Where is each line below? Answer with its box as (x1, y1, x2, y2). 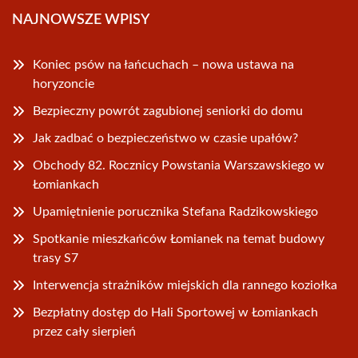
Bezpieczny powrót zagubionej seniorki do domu (33, 105, 303, 118)
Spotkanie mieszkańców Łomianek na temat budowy (33, 233, 324, 246)
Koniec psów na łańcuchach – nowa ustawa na (33, 58, 294, 72)
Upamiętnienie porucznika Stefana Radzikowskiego (33, 205, 318, 219)
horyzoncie (33, 78, 94, 91)
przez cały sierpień (33, 325, 136, 339)
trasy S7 (33, 252, 78, 265)
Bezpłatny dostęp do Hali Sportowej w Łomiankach (33, 306, 318, 320)
